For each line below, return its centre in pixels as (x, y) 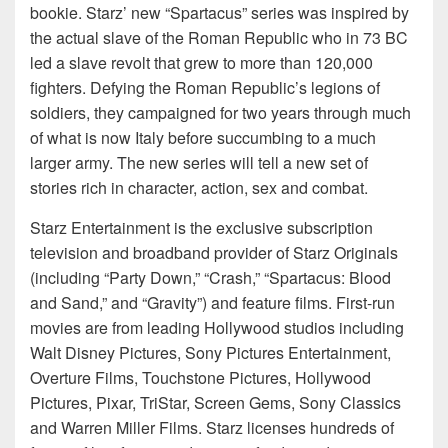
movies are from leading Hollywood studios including (217, 328)
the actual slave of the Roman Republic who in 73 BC (219, 38)
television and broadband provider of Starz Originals (214, 253)
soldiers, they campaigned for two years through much (220, 113)
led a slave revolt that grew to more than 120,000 (201, 63)
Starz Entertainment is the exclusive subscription (201, 228)
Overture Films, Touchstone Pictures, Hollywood (200, 378)
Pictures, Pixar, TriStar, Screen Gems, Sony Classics (215, 403)
